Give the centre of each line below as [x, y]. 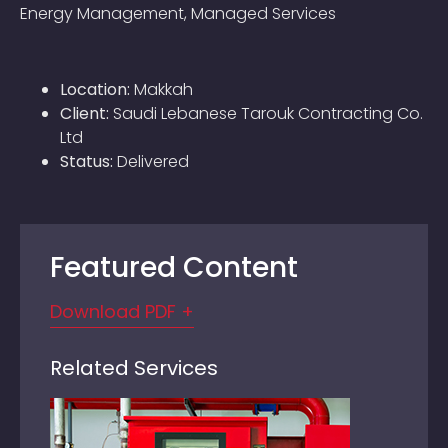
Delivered [151, 162]
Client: [84, 114]
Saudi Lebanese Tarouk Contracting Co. [266, 114]
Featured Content [174, 268]
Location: [95, 90]
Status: [86, 162]
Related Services [134, 368]
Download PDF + [122, 312]
